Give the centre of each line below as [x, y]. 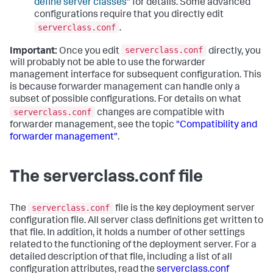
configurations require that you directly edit [129, 15]
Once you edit [89, 51]
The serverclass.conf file [106, 178]
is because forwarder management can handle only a [125, 88]
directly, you [234, 51]
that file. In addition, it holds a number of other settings [127, 234]
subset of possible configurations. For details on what [126, 100]
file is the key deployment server [184, 209]
